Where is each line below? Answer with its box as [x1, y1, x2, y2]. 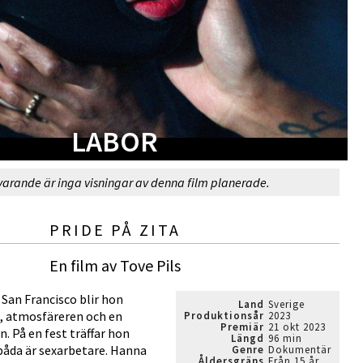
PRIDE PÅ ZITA [49, 220, 181, 240]
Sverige [268, 297, 305, 311]
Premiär [220, 320, 264, 334]
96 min [268, 331, 302, 345]
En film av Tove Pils [49, 255, 181, 275]
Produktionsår [184, 309, 264, 322]
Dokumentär [268, 343, 331, 357]
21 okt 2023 [268, 320, 326, 334]
